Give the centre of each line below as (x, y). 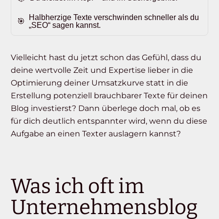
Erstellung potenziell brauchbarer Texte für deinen (109, 96)
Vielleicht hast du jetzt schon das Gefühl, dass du (106, 58)
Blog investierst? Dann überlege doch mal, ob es (106, 109)
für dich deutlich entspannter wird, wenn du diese (109, 121)
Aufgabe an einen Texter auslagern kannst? (96, 134)
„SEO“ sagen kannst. (65, 25)
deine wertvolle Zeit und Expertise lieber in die (102, 70)
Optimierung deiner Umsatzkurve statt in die (100, 83)
